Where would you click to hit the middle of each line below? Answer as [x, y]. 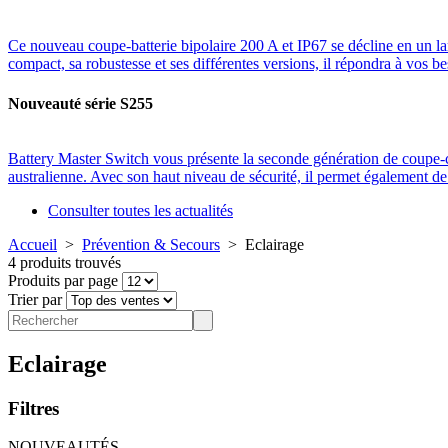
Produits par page [65, 280]
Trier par [37, 299]
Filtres [33, 408]
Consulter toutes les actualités [140, 210]
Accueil [32, 244]
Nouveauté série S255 [80, 103]
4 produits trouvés [64, 262]
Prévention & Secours [151, 244]
